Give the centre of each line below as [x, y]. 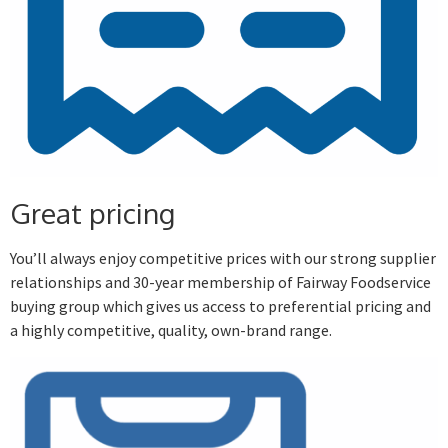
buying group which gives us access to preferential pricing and [220, 306]
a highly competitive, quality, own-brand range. [171, 330]
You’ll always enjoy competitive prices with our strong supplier [223, 258]
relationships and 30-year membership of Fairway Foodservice [220, 282]
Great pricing [92, 213]
